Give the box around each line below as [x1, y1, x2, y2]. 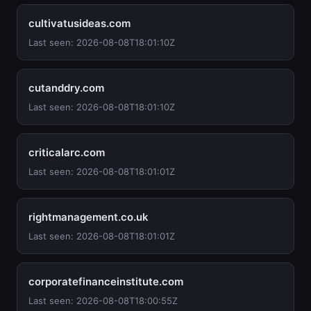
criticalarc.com [28, 146, 105, 159]
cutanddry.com [28, 81, 104, 94]
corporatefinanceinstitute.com [28, 275, 183, 288]
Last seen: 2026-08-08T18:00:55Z [28, 295, 178, 306]
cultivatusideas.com [28, 17, 131, 30]
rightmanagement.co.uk [28, 210, 149, 224]
